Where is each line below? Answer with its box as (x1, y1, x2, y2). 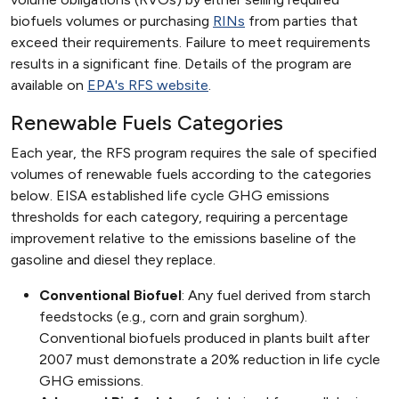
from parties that (245, 12, 358, 30)
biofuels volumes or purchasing (11, 12, 213, 30)
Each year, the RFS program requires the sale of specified (11, 144, 377, 162)
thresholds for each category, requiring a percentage (11, 208, 348, 226)
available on (11, 77, 87, 94)
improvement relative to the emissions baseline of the (11, 230, 356, 248)
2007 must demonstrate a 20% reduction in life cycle (39, 351, 380, 369)
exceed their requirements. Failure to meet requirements (11, 34, 370, 52)
